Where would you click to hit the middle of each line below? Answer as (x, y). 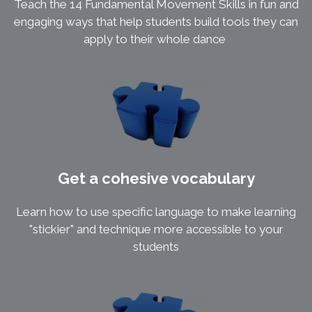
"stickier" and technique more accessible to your (156, 229)
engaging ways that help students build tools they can (156, 22)
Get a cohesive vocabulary (156, 179)
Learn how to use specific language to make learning (156, 212)
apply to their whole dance (156, 39)
